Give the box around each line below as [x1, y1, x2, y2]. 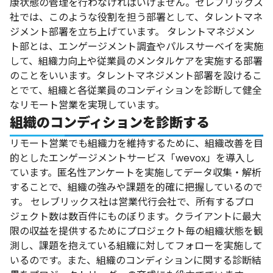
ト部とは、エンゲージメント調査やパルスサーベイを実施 [10, 39, 263, 54]
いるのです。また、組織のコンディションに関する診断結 [10, 253, 261, 268]
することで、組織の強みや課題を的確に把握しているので [10, 180, 263, 194]
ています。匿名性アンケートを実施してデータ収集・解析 [10, 165, 261, 180]
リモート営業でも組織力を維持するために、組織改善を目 [10, 136, 263, 151]
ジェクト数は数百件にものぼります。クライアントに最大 [10, 209, 261, 224]
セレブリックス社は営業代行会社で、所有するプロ [30, 194, 254, 209]
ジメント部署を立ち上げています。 [10, 24, 165, 39]
